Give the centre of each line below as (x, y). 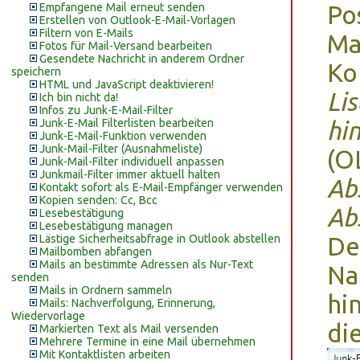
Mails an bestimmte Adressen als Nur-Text (146, 264)
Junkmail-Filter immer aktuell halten (130, 174)
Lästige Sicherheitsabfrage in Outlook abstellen (160, 239)
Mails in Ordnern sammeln (106, 290)
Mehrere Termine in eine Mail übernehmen (147, 342)
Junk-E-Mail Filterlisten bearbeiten (127, 123)
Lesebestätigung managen (106, 226)
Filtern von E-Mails (86, 33)
